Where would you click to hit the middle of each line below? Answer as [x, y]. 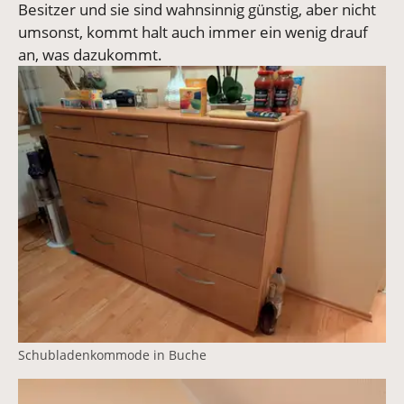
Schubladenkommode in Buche [112, 355]
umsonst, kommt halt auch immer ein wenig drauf [193, 32]
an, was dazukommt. [90, 54]
